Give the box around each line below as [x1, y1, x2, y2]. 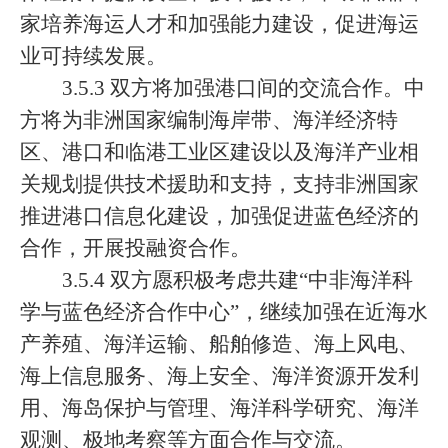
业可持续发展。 [20, 44, 167, 68]
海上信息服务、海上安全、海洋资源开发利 [20, 364, 419, 388]
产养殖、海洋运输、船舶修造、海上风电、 [20, 332, 419, 356]
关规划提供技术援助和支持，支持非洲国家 [20, 172, 419, 196]
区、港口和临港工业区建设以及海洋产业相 [20, 140, 419, 164]
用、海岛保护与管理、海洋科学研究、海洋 [20, 396, 419, 420]
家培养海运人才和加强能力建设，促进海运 [20, 12, 419, 36]
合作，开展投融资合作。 [20, 236, 251, 260]
